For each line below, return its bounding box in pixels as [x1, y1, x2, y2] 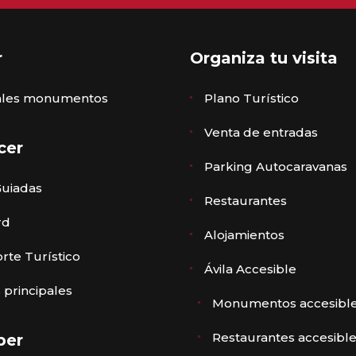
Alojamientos [204, 227, 284, 242]
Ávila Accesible [204, 261, 296, 277]
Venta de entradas [204, 125, 318, 140]
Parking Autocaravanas [204, 159, 347, 174]
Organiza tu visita [190, 48, 338, 68]
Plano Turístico [204, 91, 299, 106]
